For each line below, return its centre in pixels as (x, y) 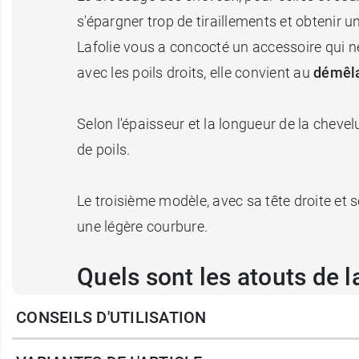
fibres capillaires (133, 345)
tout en (214, 345)
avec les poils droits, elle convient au (195, 73)
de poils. (104, 150)
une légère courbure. (142, 227)
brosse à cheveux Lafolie (197, 320)
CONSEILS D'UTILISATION (111, 318)
